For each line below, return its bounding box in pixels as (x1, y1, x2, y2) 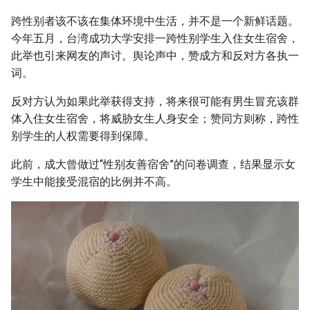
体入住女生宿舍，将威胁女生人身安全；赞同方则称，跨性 (11, 112, 299, 126)
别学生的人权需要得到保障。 (11, 129, 155, 143)
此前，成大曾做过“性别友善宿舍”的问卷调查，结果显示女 (11, 158, 295, 172)
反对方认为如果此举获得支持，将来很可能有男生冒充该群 (11, 95, 299, 109)
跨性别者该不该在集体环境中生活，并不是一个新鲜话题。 (11, 15, 299, 28)
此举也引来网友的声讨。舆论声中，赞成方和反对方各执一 (11, 49, 299, 63)
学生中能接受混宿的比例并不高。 (11, 175, 177, 189)
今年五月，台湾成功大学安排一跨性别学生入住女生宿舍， (11, 32, 299, 46)
